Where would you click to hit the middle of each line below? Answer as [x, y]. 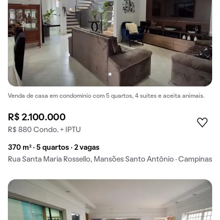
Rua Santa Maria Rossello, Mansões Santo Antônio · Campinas [110, 159]
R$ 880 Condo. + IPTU [44, 130]
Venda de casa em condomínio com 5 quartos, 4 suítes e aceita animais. [106, 96]
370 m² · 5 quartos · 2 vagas [54, 148]
